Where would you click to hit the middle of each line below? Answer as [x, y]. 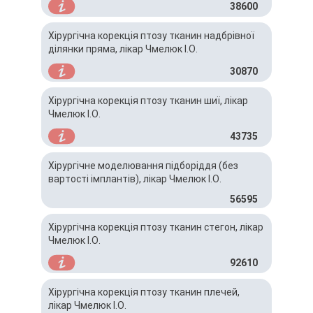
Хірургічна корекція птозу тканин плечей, [144, 292]
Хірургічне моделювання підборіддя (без [143, 166]
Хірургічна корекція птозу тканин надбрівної [151, 36]
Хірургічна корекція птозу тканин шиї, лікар [148, 101]
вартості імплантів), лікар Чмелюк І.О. [135, 179]
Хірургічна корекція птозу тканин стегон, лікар [156, 227]
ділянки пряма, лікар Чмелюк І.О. [123, 49]
